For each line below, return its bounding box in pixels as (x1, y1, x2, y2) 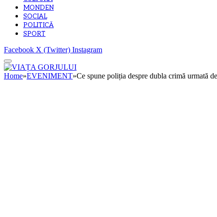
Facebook (4, 46, 34, 54)
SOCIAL (23, 13, 47, 21)
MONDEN (23, 4, 54, 12)
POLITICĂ (23, 21, 54, 30)
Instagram (72, 46, 102, 54)
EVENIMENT (27, 72, 73, 80)
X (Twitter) (36, 46, 70, 54)
